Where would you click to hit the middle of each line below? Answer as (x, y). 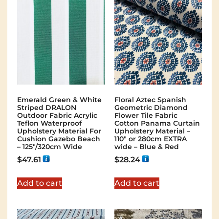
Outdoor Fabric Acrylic (57, 116)
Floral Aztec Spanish (150, 100)
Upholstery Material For (59, 131)
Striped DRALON (47, 108)
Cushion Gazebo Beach (59, 139)
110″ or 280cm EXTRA (151, 139)
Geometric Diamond (151, 108)
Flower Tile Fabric (146, 116)
